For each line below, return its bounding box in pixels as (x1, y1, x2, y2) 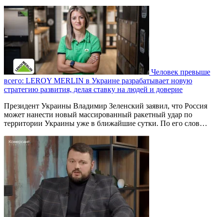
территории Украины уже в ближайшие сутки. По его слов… (4, 119, 207, 128)
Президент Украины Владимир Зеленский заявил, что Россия (4, 102, 207, 110)
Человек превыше (151, 68, 210, 77)
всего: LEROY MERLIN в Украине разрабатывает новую (4, 77, 192, 85)
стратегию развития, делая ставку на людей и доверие (4, 85, 183, 94)
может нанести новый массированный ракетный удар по (4, 110, 192, 119)
